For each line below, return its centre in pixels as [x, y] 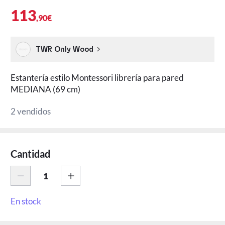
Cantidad [31, 154]
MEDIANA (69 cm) [46, 89]
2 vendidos [31, 111]
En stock [26, 201]
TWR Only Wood [64, 49]
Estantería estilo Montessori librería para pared [97, 77]
